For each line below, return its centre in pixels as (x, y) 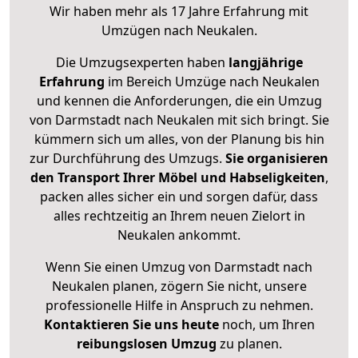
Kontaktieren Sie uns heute (131, 325)
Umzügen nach (149, 31)
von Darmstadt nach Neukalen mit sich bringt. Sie (179, 120)
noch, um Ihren (267, 325)
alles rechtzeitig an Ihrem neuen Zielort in (179, 216)
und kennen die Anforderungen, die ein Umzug (179, 101)
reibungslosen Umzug (146, 344)
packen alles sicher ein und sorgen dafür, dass (179, 197)
